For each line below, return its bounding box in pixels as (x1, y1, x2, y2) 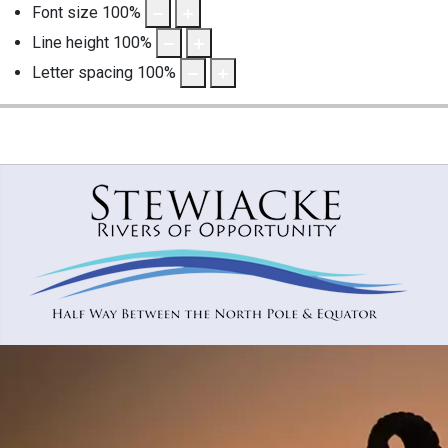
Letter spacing (32, 62, 133, 82)
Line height (32, 32, 109, 52)
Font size (32, 2, 98, 22)
